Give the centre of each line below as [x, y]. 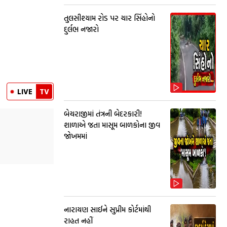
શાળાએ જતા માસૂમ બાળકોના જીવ [112, 125]
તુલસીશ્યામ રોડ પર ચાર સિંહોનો [109, 18]
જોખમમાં [75, 136]
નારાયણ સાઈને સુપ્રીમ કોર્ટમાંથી [107, 210]
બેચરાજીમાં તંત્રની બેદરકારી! [103, 114]
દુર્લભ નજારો [81, 29]
